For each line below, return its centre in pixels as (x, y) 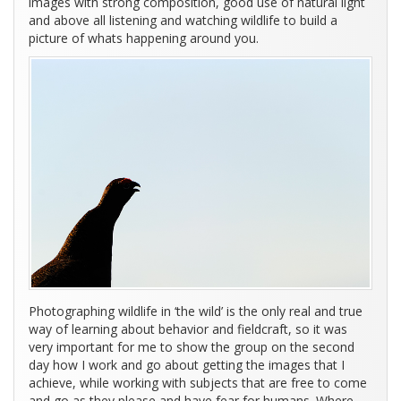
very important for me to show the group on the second (192, 347)
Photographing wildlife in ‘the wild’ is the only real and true (196, 311)
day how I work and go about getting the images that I (187, 365)
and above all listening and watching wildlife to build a (183, 20)
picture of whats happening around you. (144, 38)
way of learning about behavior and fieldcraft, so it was (188, 329)
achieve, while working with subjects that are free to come (198, 383)
